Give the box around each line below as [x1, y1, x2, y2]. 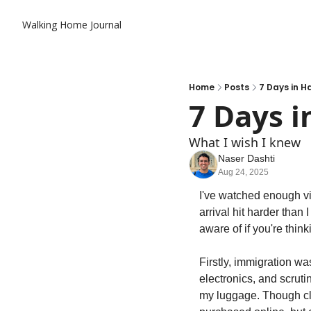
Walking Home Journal [22, 18, 121, 31]
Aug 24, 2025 [218, 167, 269, 177]
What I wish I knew [189, 134, 301, 151]
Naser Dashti [218, 153, 275, 164]
